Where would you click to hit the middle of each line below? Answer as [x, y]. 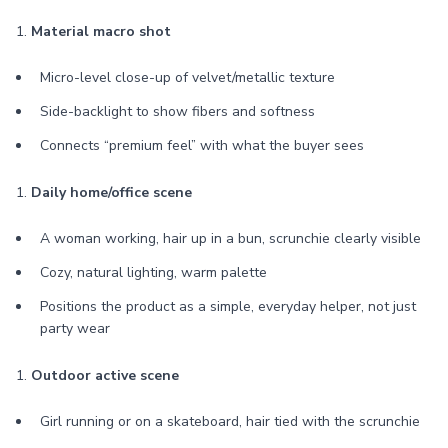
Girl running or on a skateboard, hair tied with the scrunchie [230, 421]
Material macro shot [101, 31]
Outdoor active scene [105, 375]
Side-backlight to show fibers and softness [177, 111]
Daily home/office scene [111, 192]
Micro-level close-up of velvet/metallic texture [187, 77]
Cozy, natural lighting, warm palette [153, 272]
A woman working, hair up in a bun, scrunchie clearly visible [230, 238]
